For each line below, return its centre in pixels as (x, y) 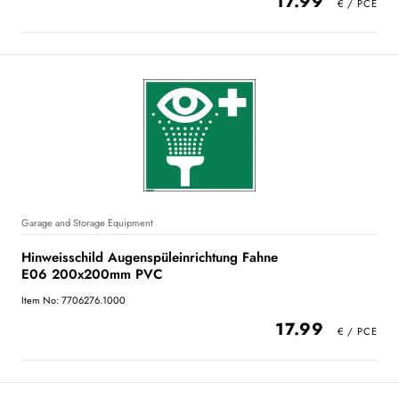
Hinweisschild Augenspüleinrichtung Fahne (150, 257)
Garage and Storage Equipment (87, 223)
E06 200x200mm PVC (92, 274)
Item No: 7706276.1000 (73, 300)
